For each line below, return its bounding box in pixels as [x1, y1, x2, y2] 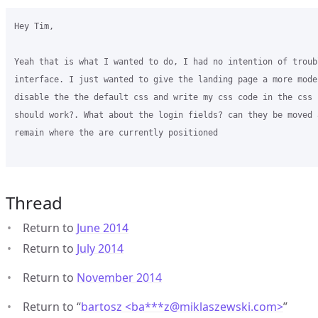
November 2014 [77, 270, 162, 285]
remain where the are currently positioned [14, 128, 223, 138]
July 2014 [77, 241, 124, 256]
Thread [6, 191, 62, 214]
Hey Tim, [14, 21, 54, 31]
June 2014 [77, 220, 128, 236]
